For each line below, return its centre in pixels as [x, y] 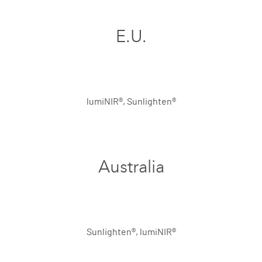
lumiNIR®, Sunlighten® [131, 102]
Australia [131, 167]
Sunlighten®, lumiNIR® [131, 232]
